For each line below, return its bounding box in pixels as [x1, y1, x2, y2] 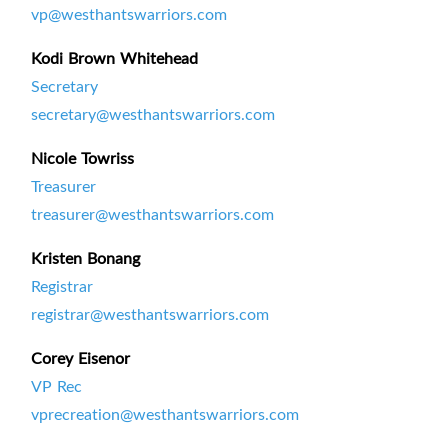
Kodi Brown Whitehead [31, 47, 198, 70]
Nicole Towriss [31, 147, 134, 170]
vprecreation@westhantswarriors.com [31, 403, 299, 426]
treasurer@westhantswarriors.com [31, 203, 274, 226]
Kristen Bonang [31, 247, 140, 270]
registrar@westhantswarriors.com [31, 303, 269, 326]
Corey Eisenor [31, 347, 130, 370]
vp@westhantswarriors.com [31, 3, 227, 26]
